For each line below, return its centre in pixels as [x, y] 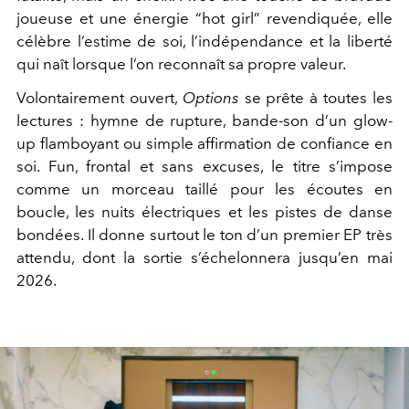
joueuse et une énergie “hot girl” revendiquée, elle [204, 18]
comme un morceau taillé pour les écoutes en [204, 189]
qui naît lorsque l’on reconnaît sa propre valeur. [181, 63]
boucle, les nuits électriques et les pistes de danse [204, 211]
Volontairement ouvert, [100, 97]
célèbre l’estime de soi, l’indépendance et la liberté [204, 41]
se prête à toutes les [316, 97]
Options [210, 97]
